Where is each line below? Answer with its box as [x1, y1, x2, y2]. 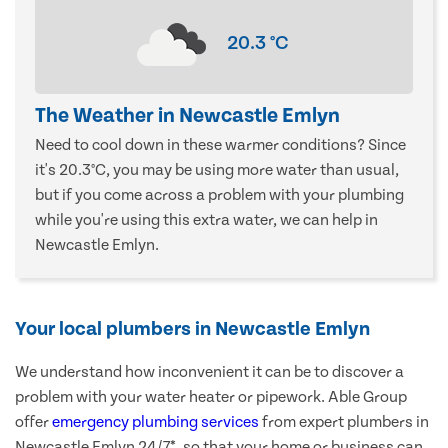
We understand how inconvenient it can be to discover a [15, 363, 404, 382]
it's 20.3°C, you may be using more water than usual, [35, 161, 399, 180]
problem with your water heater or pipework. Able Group [15, 388, 407, 407]
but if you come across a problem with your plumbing [35, 186, 404, 205]
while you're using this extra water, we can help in [35, 211, 378, 230]
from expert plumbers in [259, 413, 429, 432]
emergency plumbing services [52, 413, 259, 432]
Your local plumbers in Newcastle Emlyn [15, 318, 370, 341]
